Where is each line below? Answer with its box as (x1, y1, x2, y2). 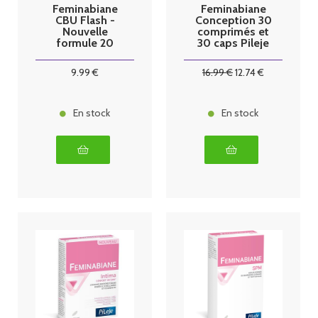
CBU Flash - (55, 13, 115, 27)
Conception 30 (194, 13, 272, 27)
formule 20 (56, 35, 114, 50)
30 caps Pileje (197, 35, 269, 50)
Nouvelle (62, 24, 108, 38)
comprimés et (197, 24, 269, 38)
